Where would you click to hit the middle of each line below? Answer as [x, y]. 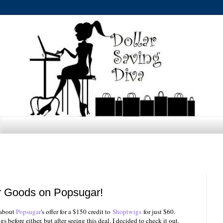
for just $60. [158, 212]
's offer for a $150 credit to [77, 212]
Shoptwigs [127, 212]
